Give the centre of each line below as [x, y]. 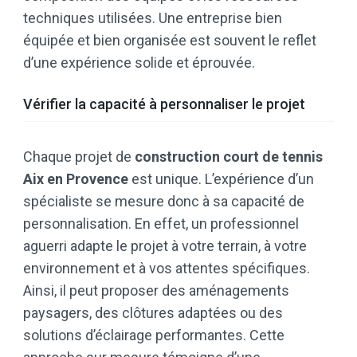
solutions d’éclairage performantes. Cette [154, 335]
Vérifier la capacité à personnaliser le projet [164, 104]
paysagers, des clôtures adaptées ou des [153, 313]
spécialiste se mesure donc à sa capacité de [164, 202]
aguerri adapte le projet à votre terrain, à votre [165, 246]
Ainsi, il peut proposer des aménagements [156, 291]
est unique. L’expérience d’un [221, 179]
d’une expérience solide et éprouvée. [139, 63]
